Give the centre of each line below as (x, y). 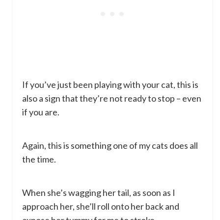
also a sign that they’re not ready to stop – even (112, 98)
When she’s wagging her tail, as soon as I (99, 193)
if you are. (41, 112)
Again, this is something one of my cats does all (110, 146)
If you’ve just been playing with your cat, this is (110, 85)
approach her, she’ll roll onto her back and (101, 206)
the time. (39, 159)
